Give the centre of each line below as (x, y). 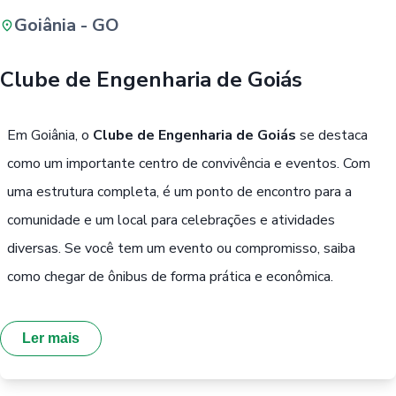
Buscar (233, 52)
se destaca (332, 135)
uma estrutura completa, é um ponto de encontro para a (179, 191)
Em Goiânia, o (50, 135)
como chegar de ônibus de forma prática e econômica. (170, 276)
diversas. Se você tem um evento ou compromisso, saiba (181, 248)
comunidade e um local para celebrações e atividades (171, 220)
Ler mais (51, 338)
